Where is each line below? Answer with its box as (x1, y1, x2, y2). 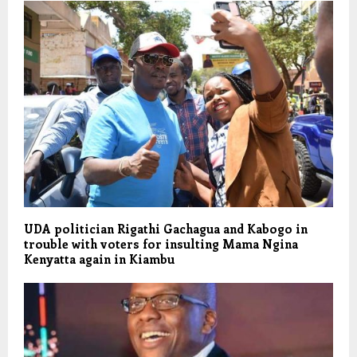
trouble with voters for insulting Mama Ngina (24, 235, 298, 252)
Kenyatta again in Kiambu (24, 250, 175, 267)
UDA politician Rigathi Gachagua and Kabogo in (24, 220, 308, 237)
